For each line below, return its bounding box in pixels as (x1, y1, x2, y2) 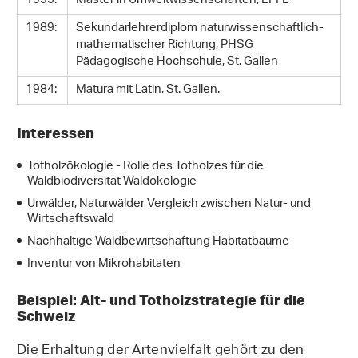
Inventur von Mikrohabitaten (27, 252, 181, 277)
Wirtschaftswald (27, 207, 114, 233)
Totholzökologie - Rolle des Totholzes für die (27, 154, 264, 180)
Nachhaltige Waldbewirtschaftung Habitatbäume (27, 229, 289, 255)
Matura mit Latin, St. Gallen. (76, 78, 220, 103)
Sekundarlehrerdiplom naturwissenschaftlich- (76, 16, 324, 42)
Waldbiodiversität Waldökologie (27, 169, 197, 195)
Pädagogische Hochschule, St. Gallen (76, 50, 278, 75)
